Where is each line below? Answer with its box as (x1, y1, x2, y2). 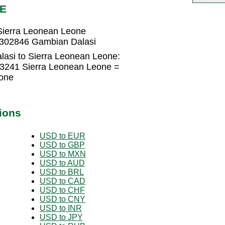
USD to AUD (40, 158, 85, 167)
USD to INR (40, 203, 82, 212)
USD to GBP (40, 140, 85, 149)
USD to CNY (40, 194, 85, 203)
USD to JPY (40, 212, 83, 221)
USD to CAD (40, 176, 85, 185)
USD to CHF (40, 185, 85, 194)
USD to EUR (40, 131, 85, 140)
